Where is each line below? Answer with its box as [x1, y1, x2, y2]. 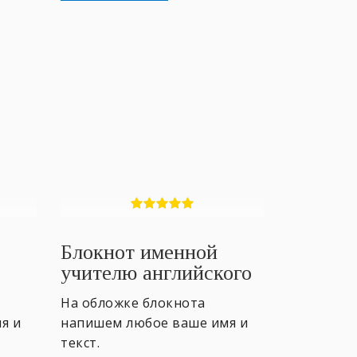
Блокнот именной [61, 240, 218, 264]
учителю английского [61, 261, 252, 284]
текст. [61, 333, 100, 351]
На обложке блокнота [61, 293, 206, 312]
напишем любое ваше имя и [61, 313, 248, 331]
